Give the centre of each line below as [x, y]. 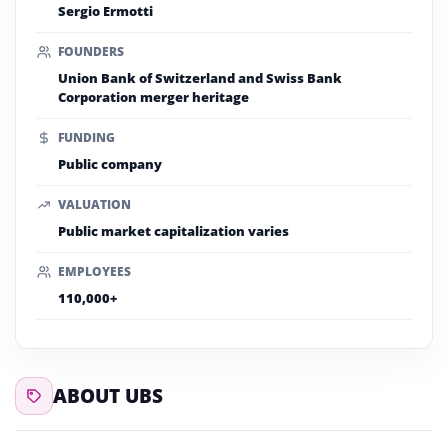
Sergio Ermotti [105, 11]
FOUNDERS [91, 51]
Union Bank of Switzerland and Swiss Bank [200, 78]
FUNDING [86, 137]
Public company [110, 164]
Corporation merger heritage [153, 97]
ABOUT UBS [108, 395]
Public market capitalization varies [173, 231]
